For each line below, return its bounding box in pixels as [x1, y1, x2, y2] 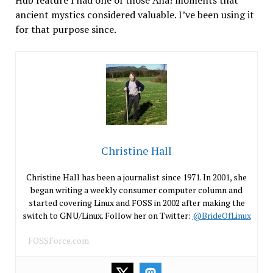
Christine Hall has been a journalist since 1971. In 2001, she [26, 171, 247, 183]
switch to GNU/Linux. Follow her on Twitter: [22, 209, 193, 221]
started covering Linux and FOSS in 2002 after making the [28, 196, 245, 208]
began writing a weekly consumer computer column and [30, 183, 243, 196]
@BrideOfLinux [192, 209, 251, 221]
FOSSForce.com [27, 234, 89, 246]
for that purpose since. [15, 22, 116, 36]
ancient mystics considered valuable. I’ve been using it [15, 7, 254, 21]
